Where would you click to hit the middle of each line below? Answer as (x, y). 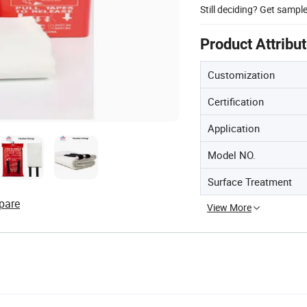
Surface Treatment (250, 181)
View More (229, 207)
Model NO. (232, 155)
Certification (236, 101)
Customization (241, 74)
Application (234, 128)
